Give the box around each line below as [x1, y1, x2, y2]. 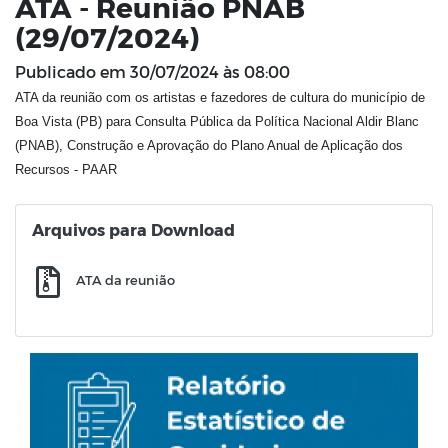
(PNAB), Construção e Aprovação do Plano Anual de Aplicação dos [15, 138, 403, 154]
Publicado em [15, 62, 126, 82]
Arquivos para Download [32, 220, 235, 240]
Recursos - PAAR [15, 162, 117, 178]
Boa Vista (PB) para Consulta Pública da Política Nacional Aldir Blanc [15, 114, 419, 130]
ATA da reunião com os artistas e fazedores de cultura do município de [15, 90, 425, 106]
